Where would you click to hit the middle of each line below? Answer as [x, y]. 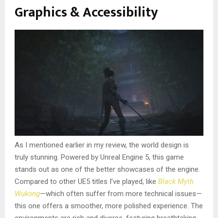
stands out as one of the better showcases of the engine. [107, 170]
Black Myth [176, 182]
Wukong [27, 194]
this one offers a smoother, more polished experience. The [109, 206]
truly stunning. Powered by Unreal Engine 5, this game [99, 157]
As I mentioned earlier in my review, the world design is [102, 145]
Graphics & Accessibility [86, 13]
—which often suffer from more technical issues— [121, 194]
